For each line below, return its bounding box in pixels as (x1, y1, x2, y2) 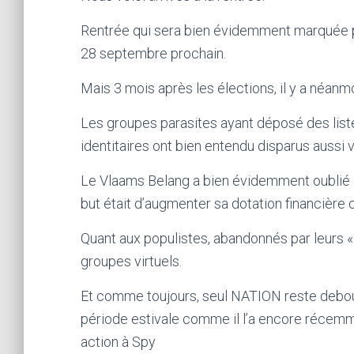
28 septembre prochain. (81, 45, 226, 62)
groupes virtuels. (81, 253, 182, 269)
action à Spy (81, 333, 156, 350)
